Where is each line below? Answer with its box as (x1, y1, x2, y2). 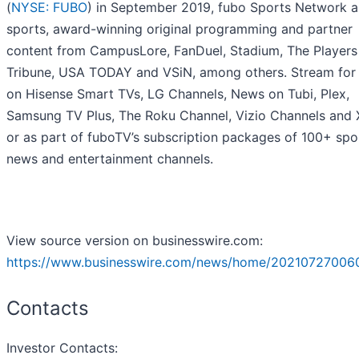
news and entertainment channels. (6, 151, 213, 167)
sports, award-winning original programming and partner (6, 21, 353, 38)
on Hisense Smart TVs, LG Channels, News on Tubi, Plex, (6, 86, 349, 103)
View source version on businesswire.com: (6, 232, 263, 249)
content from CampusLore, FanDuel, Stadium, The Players (6, 42, 357, 59)
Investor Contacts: (6, 340, 118, 357)
